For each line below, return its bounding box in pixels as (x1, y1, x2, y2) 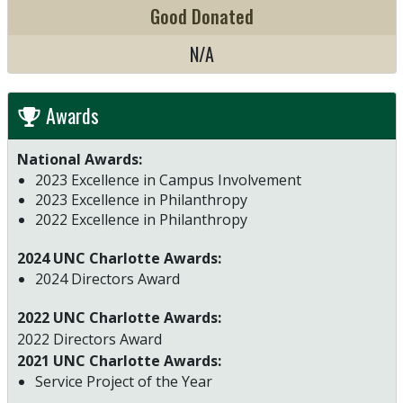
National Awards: (16, 148, 142, 169)
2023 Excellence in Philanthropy (34, 189, 247, 210)
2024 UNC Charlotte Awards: (16, 247, 221, 268)
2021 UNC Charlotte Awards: (16, 350, 225, 371)
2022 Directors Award (16, 328, 162, 349)
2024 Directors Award (34, 268, 180, 289)
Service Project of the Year (34, 371, 212, 391)
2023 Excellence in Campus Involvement (34, 169, 301, 190)
